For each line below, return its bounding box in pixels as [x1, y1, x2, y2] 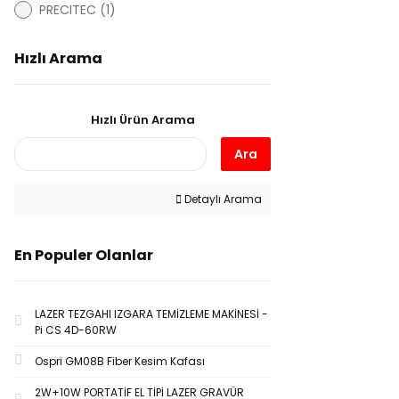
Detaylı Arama [182, 191, 262, 207]
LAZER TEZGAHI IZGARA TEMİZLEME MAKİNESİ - [35, 306, 268, 322]
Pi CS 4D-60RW [35, 322, 117, 338]
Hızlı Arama [14, 48, 102, 69]
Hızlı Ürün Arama [90, 111, 195, 128]
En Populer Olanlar [14, 245, 153, 265]
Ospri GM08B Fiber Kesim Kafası [35, 354, 205, 369]
